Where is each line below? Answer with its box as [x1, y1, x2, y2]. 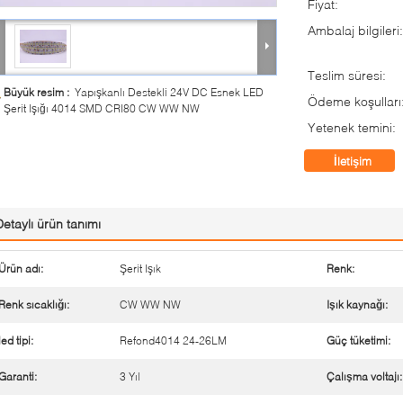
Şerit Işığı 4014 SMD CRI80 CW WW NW [4, 102, 200, 115]
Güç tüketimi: [327, 334, 390, 347]
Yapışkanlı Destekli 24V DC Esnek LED [75, 85, 264, 99]
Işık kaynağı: [327, 298, 388, 311]
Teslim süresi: [308, 67, 386, 83]
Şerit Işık [120, 262, 161, 275]
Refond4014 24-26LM [120, 334, 227, 347]
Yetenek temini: [308, 120, 396, 135]
